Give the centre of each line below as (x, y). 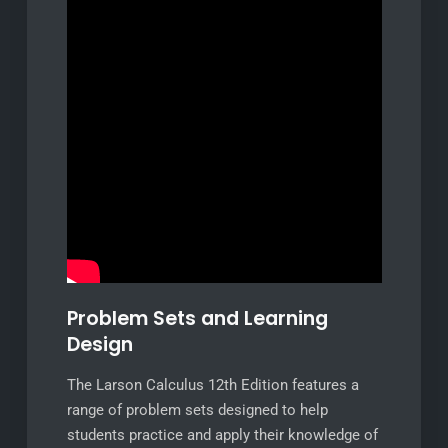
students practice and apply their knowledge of (222, 435)
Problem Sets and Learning (197, 318)
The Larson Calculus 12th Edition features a (212, 385)
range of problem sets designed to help (197, 410)
